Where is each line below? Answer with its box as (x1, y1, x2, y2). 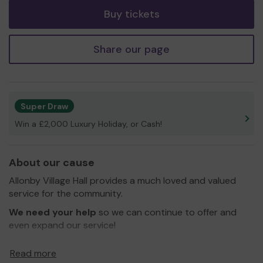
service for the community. (9, 187, 123, 200)
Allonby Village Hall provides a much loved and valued (9, 174, 236, 187)
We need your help (9, 205, 96, 218)
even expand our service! (9, 218, 116, 231)
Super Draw (21, 100, 68, 112)
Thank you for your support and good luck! (9, 237, 193, 250)
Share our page (93, 42, 170, 56)
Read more (10, 247, 56, 259)
